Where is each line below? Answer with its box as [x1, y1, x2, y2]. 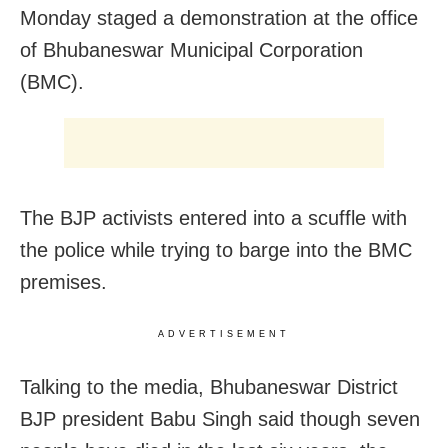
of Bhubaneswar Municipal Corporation [20, 39, 363, 62]
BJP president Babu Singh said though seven [20, 408, 420, 431]
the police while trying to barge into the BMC [20, 239, 412, 262]
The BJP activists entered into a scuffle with [20, 207, 407, 230]
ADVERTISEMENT [158, 329, 290, 340]
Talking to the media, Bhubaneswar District [20, 376, 398, 399]
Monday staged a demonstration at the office [20, 7, 418, 30]
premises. [20, 271, 107, 294]
